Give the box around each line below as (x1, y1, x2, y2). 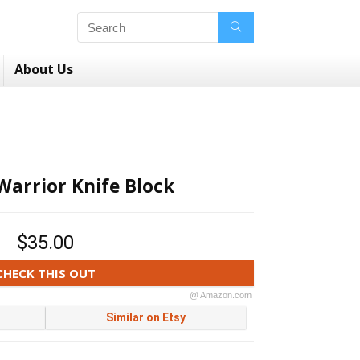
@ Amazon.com (189, 290, 252, 300)
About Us (14, 60, 73, 78)
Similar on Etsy (105, 311, 186, 324)
